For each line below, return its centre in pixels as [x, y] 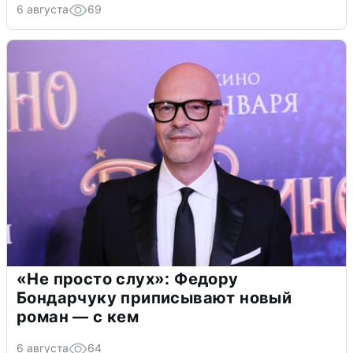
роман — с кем [78, 317]
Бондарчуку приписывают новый [154, 298]
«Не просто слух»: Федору [128, 279]
